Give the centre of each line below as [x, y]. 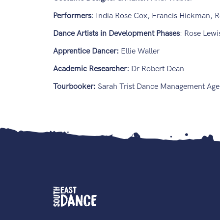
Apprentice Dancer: [87, 52]
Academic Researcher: [92, 69]
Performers [72, 16]
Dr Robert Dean [158, 69]
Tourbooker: [74, 87]
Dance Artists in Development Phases [116, 34]
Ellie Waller [141, 52]
